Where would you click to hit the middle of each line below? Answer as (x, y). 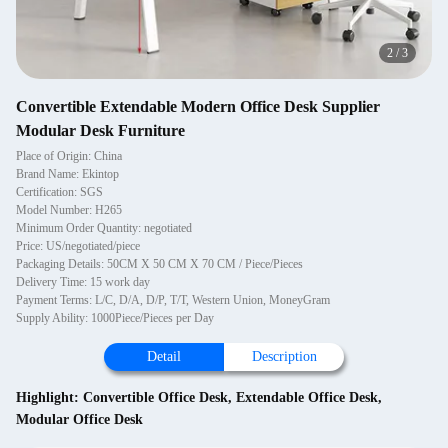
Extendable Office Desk (307, 397)
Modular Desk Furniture (100, 130)
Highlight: (49, 397)
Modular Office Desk (79, 419)
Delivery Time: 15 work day (83, 282)
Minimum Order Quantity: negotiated (104, 228)
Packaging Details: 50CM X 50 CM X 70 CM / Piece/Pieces (159, 264)
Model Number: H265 (69, 210)
